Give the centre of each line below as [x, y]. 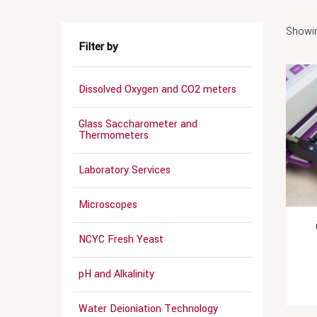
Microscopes [108, 204]
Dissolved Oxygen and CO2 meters [157, 89]
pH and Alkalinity [116, 274]
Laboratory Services [125, 170]
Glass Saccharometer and [138, 124]
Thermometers [114, 135]
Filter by [98, 46]
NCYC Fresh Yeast [121, 239]
